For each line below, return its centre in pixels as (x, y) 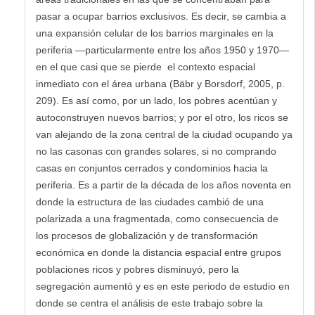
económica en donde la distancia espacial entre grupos (159, 252)
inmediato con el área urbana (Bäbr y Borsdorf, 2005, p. (160, 83)
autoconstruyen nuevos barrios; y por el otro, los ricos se (162, 117)
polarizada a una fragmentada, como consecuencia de (157, 218)
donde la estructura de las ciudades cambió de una (150, 201)
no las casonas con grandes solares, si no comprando (156, 151)
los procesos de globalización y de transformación (147, 235)
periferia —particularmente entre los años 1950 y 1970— (162, 50)
